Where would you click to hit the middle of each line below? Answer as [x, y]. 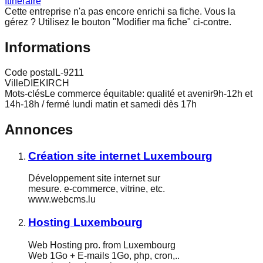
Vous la [220, 11]
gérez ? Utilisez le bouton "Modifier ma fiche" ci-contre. [118, 22]
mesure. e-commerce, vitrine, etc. [97, 189]
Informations [48, 47]
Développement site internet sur [94, 178]
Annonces [39, 129]
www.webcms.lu [62, 200]
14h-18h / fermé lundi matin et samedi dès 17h [101, 104]
